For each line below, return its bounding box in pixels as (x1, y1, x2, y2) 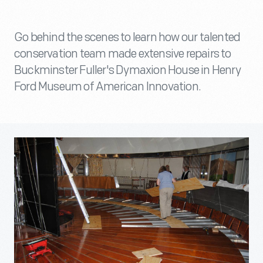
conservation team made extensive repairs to (14, 47, 231, 61)
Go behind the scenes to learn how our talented (14, 31, 241, 45)
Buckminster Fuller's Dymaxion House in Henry (14, 63, 241, 77)
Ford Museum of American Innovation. (14, 80, 201, 94)
